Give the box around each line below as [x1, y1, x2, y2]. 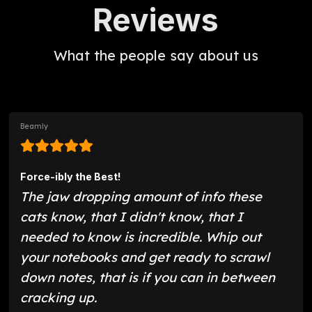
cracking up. [20, 289, 97, 306]
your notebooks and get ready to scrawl [20, 249, 270, 266]
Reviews [93, 1, 219, 40]
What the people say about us [53, 47, 258, 65]
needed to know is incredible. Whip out [20, 228, 262, 246]
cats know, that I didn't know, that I [20, 208, 244, 226]
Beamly [20, 121, 49, 131]
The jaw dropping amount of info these [20, 188, 263, 205]
